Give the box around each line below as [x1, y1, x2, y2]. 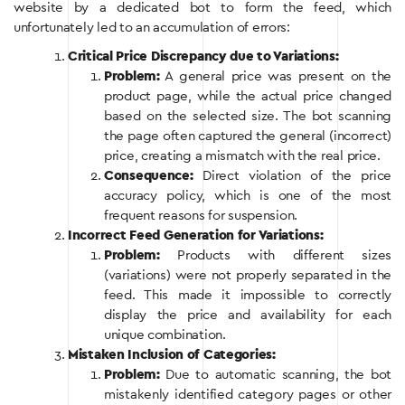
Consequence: [104, 168, 193, 183]
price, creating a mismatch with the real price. [104, 148, 381, 163]
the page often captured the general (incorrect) [104, 128, 391, 143]
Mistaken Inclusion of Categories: [68, 347, 276, 362]
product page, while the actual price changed [104, 89, 391, 103]
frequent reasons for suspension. [104, 208, 298, 222]
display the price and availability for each [104, 307, 391, 322]
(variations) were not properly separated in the [104, 268, 391, 282]
